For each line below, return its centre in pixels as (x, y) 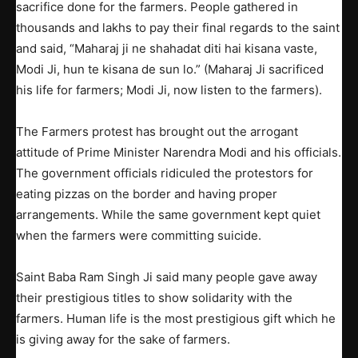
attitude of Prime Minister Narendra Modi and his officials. (179, 153)
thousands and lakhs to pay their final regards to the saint (178, 28)
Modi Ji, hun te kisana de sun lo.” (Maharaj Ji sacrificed (170, 70)
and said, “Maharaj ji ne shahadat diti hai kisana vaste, (167, 49)
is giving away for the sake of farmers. (123, 340)
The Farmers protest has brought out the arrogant (157, 132)
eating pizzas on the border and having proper (147, 194)
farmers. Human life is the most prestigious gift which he (176, 319)
